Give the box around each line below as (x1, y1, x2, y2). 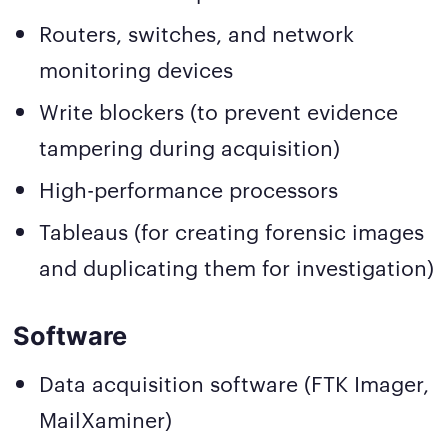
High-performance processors (39, 174, 339, 204)
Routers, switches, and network (39, 17, 355, 47)
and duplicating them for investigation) (39, 252, 435, 282)
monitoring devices (39, 53, 234, 83)
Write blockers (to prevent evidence (39, 96, 399, 126)
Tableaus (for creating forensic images (39, 216, 425, 246)
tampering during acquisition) (39, 132, 341, 162)
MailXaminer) (39, 404, 173, 434)
